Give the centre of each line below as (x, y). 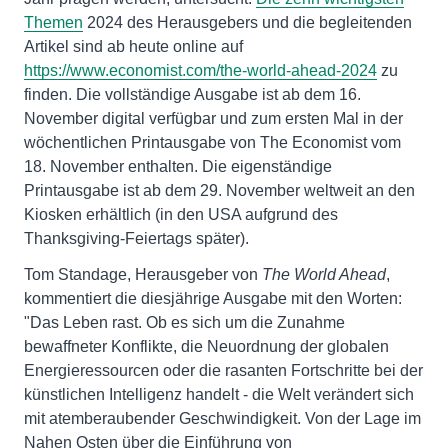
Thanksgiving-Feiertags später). (136, 238)
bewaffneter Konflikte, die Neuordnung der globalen (206, 346)
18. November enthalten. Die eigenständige (178, 166)
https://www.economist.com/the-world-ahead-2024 (200, 70)
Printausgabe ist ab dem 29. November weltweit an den (219, 190)
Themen (53, 22)
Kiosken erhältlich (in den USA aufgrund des (181, 214)
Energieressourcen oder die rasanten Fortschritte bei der (223, 370)
